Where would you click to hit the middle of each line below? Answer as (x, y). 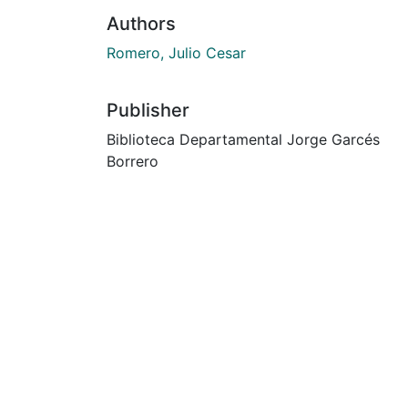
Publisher (148, 110)
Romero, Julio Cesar (176, 52)
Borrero (133, 161)
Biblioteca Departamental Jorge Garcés (243, 139)
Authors (141, 23)
